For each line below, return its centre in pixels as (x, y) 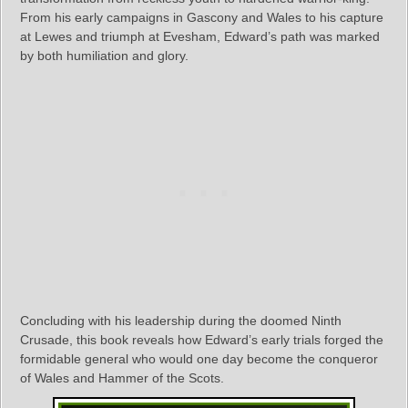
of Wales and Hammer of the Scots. (122, 378)
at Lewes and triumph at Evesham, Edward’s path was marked (200, 37)
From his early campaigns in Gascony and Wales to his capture (202, 18)
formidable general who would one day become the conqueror (199, 359)
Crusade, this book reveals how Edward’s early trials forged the (202, 340)
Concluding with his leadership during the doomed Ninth (181, 321)
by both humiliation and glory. (104, 56)
